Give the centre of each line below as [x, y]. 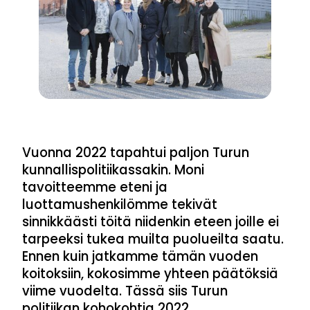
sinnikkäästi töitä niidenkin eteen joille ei [151, 221]
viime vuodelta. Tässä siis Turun [125, 291]
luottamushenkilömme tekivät [120, 204]
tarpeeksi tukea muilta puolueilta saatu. [153, 239]
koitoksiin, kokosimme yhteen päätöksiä [150, 273]
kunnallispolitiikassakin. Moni [113, 170]
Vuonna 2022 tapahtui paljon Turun [136, 152]
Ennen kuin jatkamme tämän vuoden [140, 256]
